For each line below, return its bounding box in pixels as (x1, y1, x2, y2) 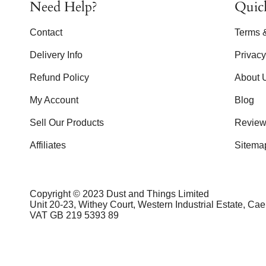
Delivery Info (30, 50, 83, 61)
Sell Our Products (30, 118, 104, 128)
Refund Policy (30, 72, 89, 83)
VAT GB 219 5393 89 (30, 210, 119, 221)
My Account (30, 95, 78, 106)
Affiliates (30, 140, 66, 151)
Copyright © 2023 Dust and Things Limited (30, 189, 209, 199)
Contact (30, 27, 62, 38)
